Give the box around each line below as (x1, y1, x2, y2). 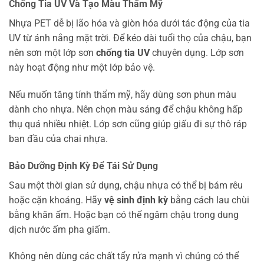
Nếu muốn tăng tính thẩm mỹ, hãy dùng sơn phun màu (9, 88, 236, 100)
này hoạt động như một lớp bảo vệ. (9, 62, 155, 74)
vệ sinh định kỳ (104, 194, 168, 206)
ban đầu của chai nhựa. (9, 133, 108, 144)
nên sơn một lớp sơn (9, 47, 96, 59)
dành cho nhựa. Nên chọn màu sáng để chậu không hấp (9, 103, 243, 115)
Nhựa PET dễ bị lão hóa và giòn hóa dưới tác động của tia (9, 18, 250, 29)
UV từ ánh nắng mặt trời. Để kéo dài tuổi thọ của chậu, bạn (9, 32, 252, 44)
